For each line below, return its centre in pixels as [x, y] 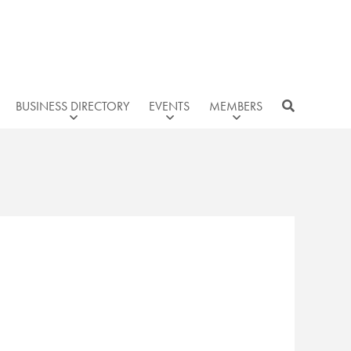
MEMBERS [236, 106]
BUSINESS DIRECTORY [72, 106]
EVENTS [169, 106]
